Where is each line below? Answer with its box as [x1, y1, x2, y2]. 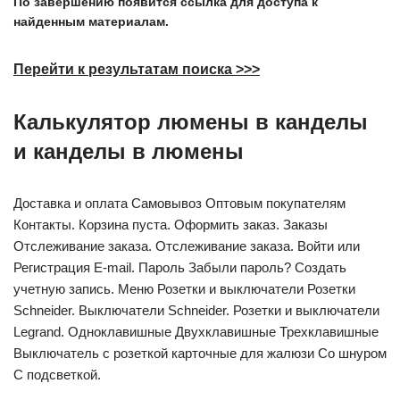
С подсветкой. [13, 367, 101, 382]
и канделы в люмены [13, 139, 244, 163]
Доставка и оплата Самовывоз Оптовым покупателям [13, 196, 346, 211]
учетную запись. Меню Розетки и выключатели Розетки [13, 281, 355, 296]
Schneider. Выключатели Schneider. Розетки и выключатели [13, 303, 379, 318]
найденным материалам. [13, 14, 169, 29]
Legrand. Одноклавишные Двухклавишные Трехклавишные [13, 324, 379, 339]
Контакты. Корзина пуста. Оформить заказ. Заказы [13, 217, 328, 232]
